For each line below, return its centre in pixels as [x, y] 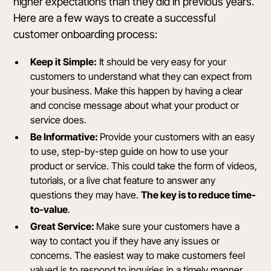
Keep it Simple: [64, 62]
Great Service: [64, 227]
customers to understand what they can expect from [141, 77]
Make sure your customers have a [168, 227]
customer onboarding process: [86, 34]
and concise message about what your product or [135, 106]
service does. [59, 120]
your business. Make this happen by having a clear [137, 91]
